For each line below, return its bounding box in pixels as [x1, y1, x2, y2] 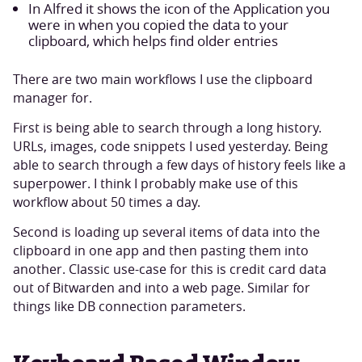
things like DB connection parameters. [12, 297, 246, 315]
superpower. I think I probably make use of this [12, 175, 298, 192]
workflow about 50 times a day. [12, 193, 200, 211]
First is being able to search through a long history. [12, 119, 322, 137]
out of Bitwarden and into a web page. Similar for [12, 279, 310, 297]
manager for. [12, 89, 92, 107]
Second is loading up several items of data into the [12, 223, 320, 241]
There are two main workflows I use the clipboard [12, 70, 313, 88]
